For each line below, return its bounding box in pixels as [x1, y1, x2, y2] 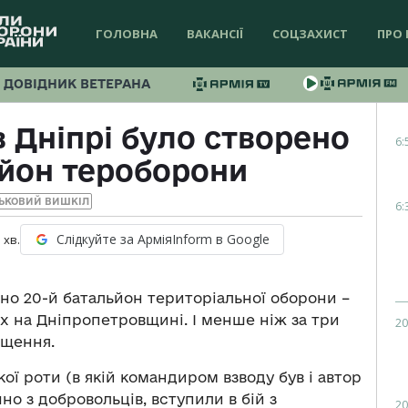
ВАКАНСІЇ [187, 25, 243, 42]
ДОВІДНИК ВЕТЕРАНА [4, 76, 150, 91]
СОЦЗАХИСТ [272, 25, 348, 42]
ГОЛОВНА [96, 25, 158, 42]
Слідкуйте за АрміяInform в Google [56, 230, 270, 249]
